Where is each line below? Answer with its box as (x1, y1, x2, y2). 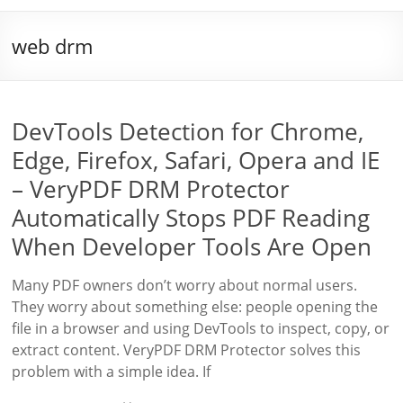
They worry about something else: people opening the (12, 297, 379, 317)
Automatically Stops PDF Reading (12, 201, 371, 234)
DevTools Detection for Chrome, (12, 115, 364, 148)
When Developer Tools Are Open (12, 230, 372, 263)
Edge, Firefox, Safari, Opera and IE (12, 144, 381, 176)
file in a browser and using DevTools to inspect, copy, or (12, 318, 390, 338)
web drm (12, 32, 94, 59)
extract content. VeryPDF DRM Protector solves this (12, 340, 362, 360)
